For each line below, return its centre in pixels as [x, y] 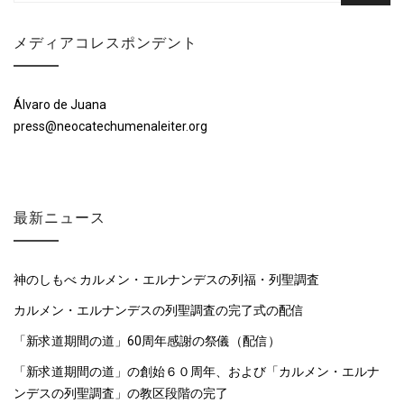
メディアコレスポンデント [106, 43]
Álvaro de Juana [60, 105]
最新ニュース [60, 218]
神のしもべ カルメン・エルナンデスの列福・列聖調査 [166, 280]
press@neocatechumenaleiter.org [110, 126]
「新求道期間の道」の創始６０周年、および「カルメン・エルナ [197, 372]
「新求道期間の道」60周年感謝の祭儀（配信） [147, 341]
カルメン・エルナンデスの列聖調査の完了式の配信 [159, 310]
